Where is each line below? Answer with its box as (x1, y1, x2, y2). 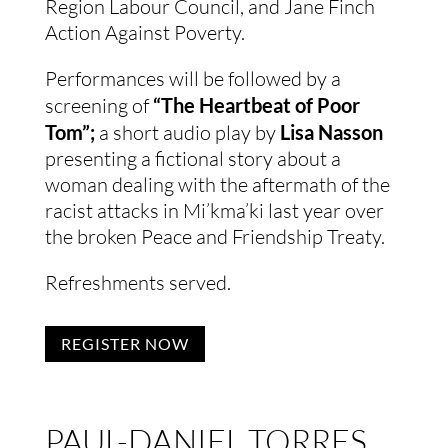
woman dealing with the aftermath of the (44, 171, 390, 197)
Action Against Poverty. (44, 19, 245, 45)
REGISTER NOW (60, 334, 189, 354)
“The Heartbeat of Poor (152, 92, 360, 117)
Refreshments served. (44, 269, 235, 295)
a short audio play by (94, 119, 280, 145)
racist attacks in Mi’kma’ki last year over (44, 197, 384, 223)
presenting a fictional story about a (44, 145, 341, 171)
